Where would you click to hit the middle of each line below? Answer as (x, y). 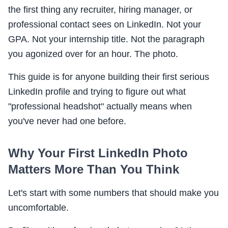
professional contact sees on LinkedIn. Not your (105, 25)
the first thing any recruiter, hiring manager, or (100, 10)
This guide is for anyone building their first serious (109, 77)
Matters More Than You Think (94, 169)
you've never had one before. (67, 121)
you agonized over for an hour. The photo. (93, 54)
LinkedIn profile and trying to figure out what (97, 92)
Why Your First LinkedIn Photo (98, 153)
